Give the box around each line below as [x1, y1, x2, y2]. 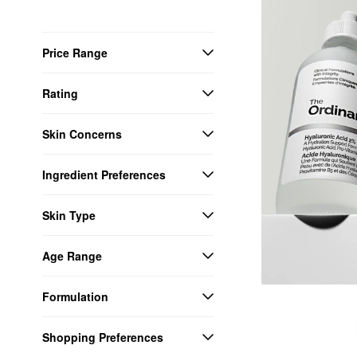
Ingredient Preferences [42, 166, 166, 182]
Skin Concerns [42, 125, 122, 142]
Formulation [42, 288, 108, 304]
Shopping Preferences [42, 328, 163, 345]
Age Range [42, 247, 102, 264]
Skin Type [42, 206, 96, 223]
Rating [42, 84, 78, 101]
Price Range [42, 44, 108, 61]
